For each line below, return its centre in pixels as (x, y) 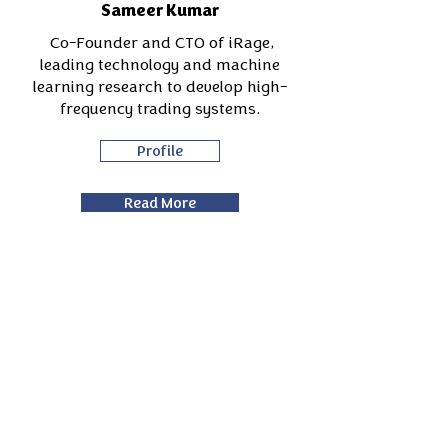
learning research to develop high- (160, 86)
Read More (160, 203)
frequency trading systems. (160, 108)
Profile (160, 151)
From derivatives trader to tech (160, 435)
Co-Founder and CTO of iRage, (160, 42)
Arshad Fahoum (160, 403)
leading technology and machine (160, 64)
